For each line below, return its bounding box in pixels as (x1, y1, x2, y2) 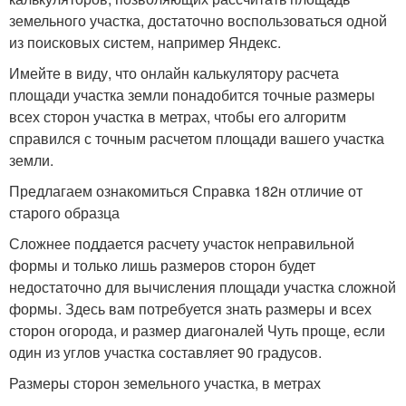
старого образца (9, 202, 120, 223)
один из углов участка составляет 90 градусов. (9, 342, 322, 362)
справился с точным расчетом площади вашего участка (9, 128, 384, 149)
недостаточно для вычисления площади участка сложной (9, 276, 396, 297)
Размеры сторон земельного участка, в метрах (9, 372, 321, 393)
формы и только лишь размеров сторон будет (9, 255, 315, 275)
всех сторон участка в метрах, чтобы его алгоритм (9, 106, 346, 127)
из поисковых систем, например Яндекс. (9, 32, 281, 53)
